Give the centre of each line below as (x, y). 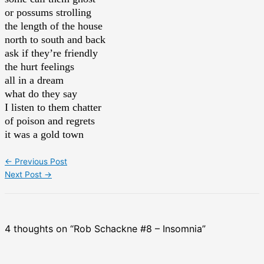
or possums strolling (48, 13)
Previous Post (40, 162)
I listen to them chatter (53, 108)
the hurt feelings (39, 67)
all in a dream (34, 80)
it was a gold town (44, 135)
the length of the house (54, 26)
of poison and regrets (50, 121)
